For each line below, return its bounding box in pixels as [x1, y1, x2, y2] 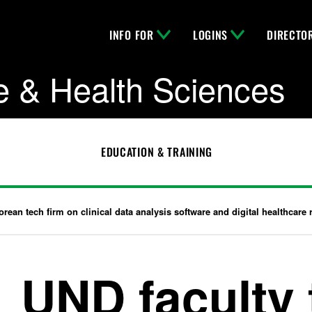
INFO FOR [109, 26, 154, 43]
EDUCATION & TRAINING [100, 143, 213, 160]
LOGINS [192, 26, 228, 43]
